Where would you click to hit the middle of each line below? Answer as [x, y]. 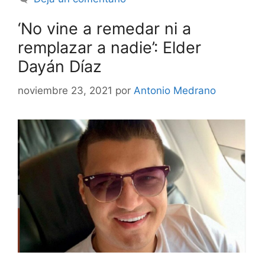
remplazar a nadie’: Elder [109, 48]
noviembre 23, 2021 [65, 90]
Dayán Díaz [60, 67]
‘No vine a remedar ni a [104, 29]
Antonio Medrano [175, 90]
